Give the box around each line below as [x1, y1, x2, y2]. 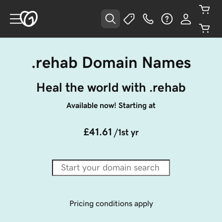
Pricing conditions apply [69, 199, 153, 207]
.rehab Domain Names [31, 55, 191, 70]
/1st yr [114, 128, 139, 137]
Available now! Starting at [66, 101, 156, 109]
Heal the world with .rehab [36, 81, 186, 94]
